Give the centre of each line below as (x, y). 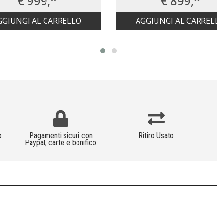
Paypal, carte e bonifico (61, 143)
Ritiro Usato (156, 136)
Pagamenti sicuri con (61, 136)
